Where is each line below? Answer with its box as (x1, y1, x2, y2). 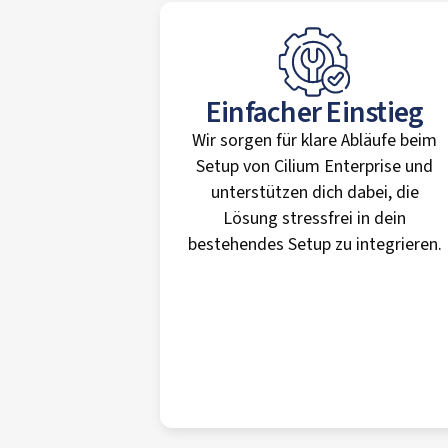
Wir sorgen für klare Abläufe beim (192, 128, 438, 153)
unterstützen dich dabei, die (210, 180, 419, 205)
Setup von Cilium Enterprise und (196, 154, 434, 179)
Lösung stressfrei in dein (223, 206, 407, 231)
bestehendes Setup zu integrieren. (187, 232, 442, 257)
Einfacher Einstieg (205, 91, 424, 134)
